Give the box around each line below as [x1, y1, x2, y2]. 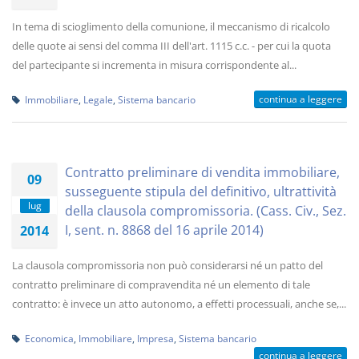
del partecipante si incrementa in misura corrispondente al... [12, 58, 296, 72]
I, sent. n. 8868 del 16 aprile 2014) [65, 221, 264, 239]
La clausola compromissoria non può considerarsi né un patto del [12, 258, 323, 272]
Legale [83, 93, 113, 106]
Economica [25, 332, 74, 345]
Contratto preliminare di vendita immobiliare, [65, 163, 340, 181]
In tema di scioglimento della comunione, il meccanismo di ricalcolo [12, 19, 330, 34]
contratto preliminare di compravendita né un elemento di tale [12, 277, 310, 292]
